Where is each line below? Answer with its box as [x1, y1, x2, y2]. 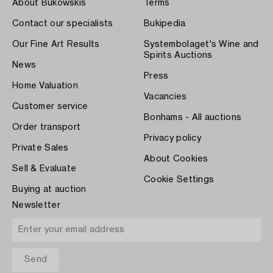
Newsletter [12, 200, 60, 210]
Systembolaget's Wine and [144, 40, 259, 49]
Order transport [12, 122, 81, 132]
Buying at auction [12, 185, 87, 194]
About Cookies [144, 154, 208, 163]
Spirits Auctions [144, 51, 213, 60]
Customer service [12, 102, 88, 111]
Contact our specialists [12, 19, 113, 28]
